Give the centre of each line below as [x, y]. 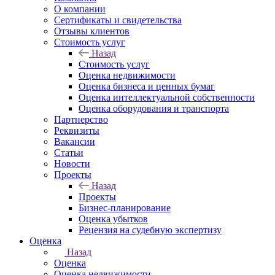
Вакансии [75, 141]
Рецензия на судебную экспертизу [150, 230]
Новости [72, 164]
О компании [80, 9]
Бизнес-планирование [125, 208]
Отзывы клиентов [92, 31]
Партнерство [81, 119]
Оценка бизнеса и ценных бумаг [147, 86]
